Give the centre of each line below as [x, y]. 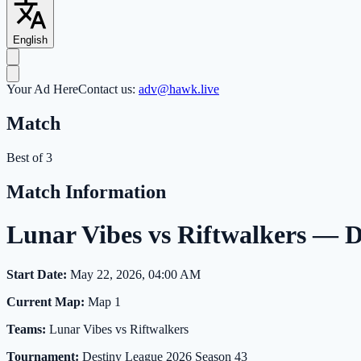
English [30, 40]
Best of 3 [29, 157]
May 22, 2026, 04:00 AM [134, 274]
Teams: [26, 329]
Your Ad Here [42, 89]
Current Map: [46, 301]
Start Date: [37, 274]
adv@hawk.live [179, 89]
